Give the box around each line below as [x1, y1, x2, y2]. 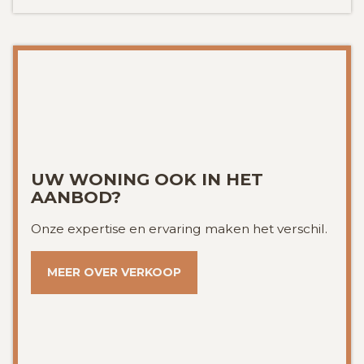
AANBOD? [31, 187, 121, 208]
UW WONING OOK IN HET [31, 169, 263, 190]
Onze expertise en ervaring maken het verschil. [31, 221, 327, 237]
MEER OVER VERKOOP [47, 265, 181, 280]
